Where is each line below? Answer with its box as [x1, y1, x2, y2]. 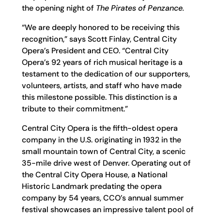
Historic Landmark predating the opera [21, 181, 162, 191]
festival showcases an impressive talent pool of [21, 204, 194, 215]
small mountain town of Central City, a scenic [21, 146, 186, 156]
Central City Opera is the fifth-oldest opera [21, 123, 178, 133]
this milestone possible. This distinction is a [21, 92, 177, 102]
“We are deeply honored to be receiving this [21, 22, 180, 32]
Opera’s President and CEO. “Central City [21, 46, 169, 56]
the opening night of [21, 3, 96, 13]
